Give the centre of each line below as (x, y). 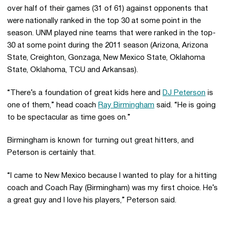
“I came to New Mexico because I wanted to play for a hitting (112, 176)
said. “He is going (185, 105)
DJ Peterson (184, 93)
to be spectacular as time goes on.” (69, 118)
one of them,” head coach (53, 105)
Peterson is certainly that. (53, 153)
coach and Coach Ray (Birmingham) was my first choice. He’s (112, 188)
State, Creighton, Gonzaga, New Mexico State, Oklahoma (106, 58)
